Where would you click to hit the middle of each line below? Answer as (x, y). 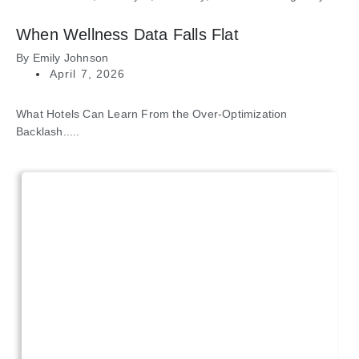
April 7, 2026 (88, 74)
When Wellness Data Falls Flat (127, 35)
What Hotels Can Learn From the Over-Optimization (152, 114)
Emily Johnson (71, 58)
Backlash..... (48, 132)
